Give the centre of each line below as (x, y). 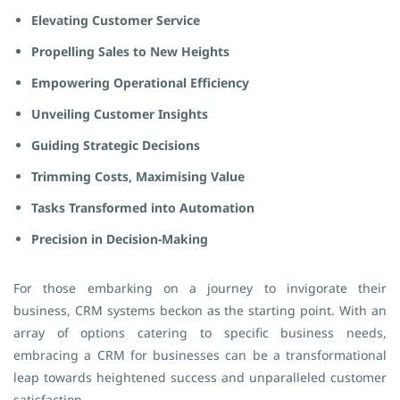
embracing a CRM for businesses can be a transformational (200, 355)
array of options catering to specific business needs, (200, 333)
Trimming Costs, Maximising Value (138, 176)
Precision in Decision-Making (120, 239)
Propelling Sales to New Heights (130, 51)
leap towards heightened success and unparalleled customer (200, 377)
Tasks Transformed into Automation (143, 208)
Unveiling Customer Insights (120, 114)
